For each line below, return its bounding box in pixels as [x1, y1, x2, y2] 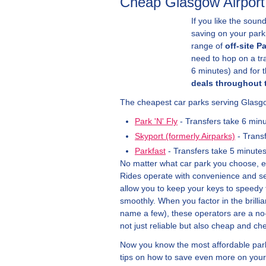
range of [191, 41, 225, 50]
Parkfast [135, 146, 166, 156]
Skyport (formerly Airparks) [135, 131, 235, 141]
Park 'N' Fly [135, 116, 178, 126]
